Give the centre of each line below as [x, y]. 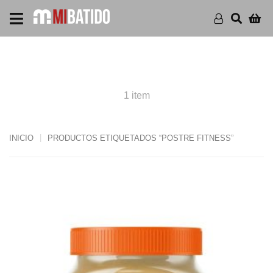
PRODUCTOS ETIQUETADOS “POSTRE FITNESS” [140, 138]
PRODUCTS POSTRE [136, 61]
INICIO [21, 138]
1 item [136, 95]
